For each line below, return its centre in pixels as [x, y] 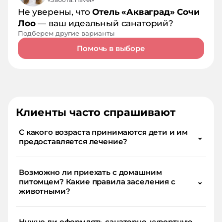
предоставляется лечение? [73, 142]
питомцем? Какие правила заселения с [97, 182]
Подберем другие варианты [66, 33]
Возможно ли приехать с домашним [90, 172]
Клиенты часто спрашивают [96, 112]
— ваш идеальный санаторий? [104, 24]
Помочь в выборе [111, 49]
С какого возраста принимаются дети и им [104, 132]
